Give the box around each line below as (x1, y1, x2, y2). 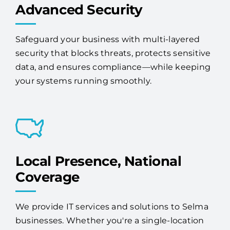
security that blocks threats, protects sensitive (15, 63, 211, 73)
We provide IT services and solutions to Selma (15, 216, 208, 226)
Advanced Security (15, 16, 143, 33)
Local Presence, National (15, 167, 182, 184)
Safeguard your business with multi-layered (15, 49, 200, 59)
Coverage (15, 183, 80, 200)
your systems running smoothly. (15, 90, 152, 101)
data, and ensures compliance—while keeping (15, 76, 211, 87)
